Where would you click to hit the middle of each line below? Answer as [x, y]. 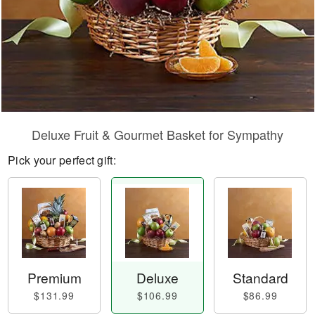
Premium [54, 278]
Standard [260, 278]
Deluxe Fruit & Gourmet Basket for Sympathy [157, 134]
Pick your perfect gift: [62, 160]
